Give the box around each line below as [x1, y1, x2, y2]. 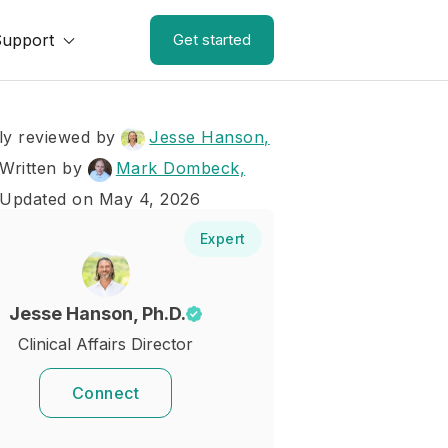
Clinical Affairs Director [18, 334, 194, 354]
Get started [173, 30, 251, 49]
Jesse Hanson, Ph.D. [9, 303, 187, 324]
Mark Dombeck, [115, 158, 246, 178]
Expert [199, 230, 246, 247]
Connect [71, 383, 140, 403]
